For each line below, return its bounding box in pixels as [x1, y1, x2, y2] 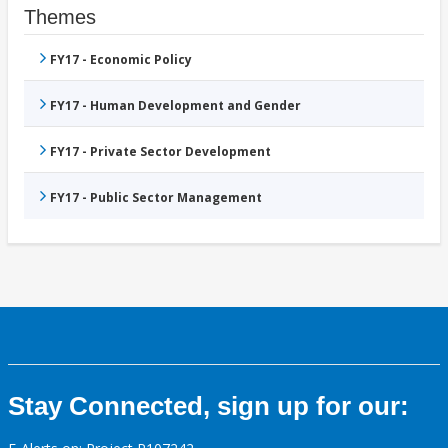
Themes [24, 6, 96, 29]
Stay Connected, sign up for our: [8, 391, 409, 422]
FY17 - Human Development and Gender [50, 97, 301, 115]
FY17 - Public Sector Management [50, 189, 262, 207]
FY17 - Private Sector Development [50, 143, 271, 161]
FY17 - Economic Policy [50, 51, 192, 69]
